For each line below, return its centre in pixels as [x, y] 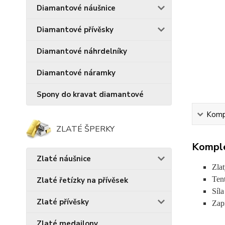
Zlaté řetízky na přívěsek [82, 181]
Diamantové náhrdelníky [82, 51]
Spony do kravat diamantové [90, 95]
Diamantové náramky [76, 73]
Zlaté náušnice [64, 159]
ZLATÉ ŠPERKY [85, 129]
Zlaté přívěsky [63, 202]
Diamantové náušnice [76, 8]
